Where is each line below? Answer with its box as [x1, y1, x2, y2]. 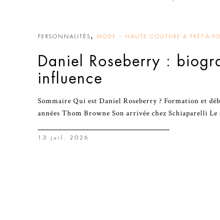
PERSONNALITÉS [38, 34, 91, 39]
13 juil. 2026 [38, 135, 89, 140]
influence [38, 71, 103, 86]
